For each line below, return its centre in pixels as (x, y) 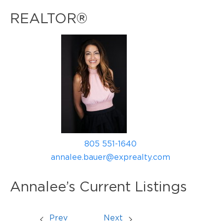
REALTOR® (49, 18)
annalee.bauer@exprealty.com (110, 157)
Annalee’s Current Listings (98, 187)
